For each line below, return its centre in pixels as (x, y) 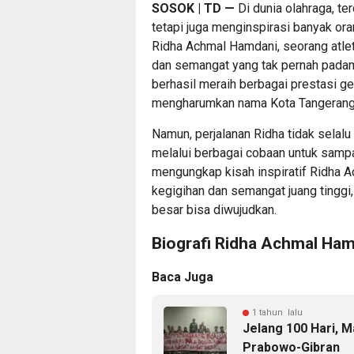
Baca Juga (183, 277)
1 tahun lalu (277, 312)
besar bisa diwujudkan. (214, 209)
